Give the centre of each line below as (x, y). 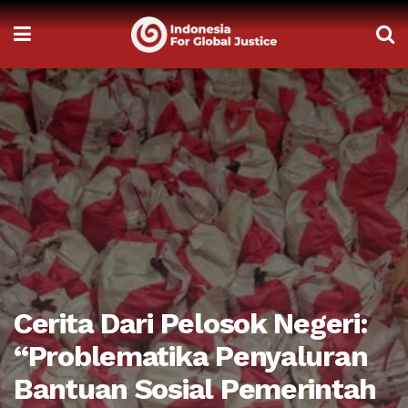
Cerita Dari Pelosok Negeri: (191, 323)
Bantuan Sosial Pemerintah (195, 389)
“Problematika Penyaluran (191, 356)
